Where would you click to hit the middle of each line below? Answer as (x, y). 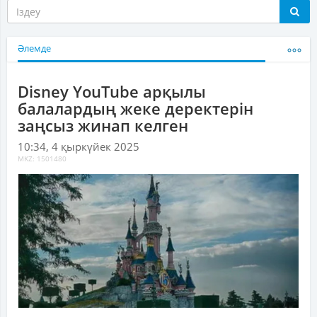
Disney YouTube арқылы (112, 92)
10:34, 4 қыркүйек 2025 (79, 147)
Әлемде (34, 49)
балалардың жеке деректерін (136, 109)
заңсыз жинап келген (103, 126)
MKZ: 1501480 (42, 159)
